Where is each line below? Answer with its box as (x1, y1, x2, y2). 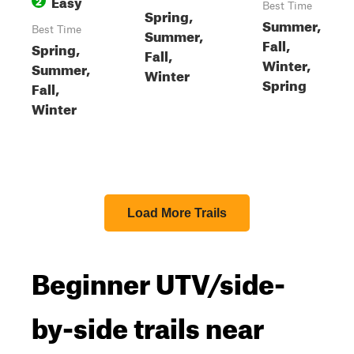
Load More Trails (127, 206, 227, 220)
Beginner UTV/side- (32, 257, 285, 301)
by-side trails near (32, 301, 264, 345)
